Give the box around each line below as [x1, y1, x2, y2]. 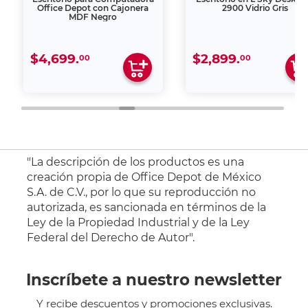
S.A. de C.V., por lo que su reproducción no [27, 186, 256, 199]
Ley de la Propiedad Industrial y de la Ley [27, 216, 250, 230]
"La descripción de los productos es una [27, 155, 245, 169]
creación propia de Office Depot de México [27, 170, 262, 184]
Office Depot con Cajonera [37, 3, 149, 14]
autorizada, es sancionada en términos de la [27, 201, 267, 214]
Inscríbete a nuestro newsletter [26, 270, 282, 290]
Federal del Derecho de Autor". [27, 231, 195, 245]
